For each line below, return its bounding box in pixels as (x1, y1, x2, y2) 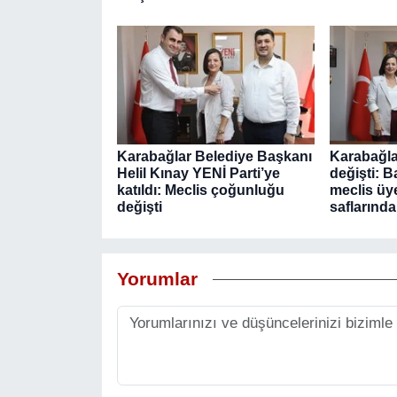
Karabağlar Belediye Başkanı (116, 149, 312, 165)
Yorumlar (116, 268, 198, 290)
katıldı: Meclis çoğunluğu (116, 183, 284, 198)
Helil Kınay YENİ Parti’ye (116, 166, 280, 182)
